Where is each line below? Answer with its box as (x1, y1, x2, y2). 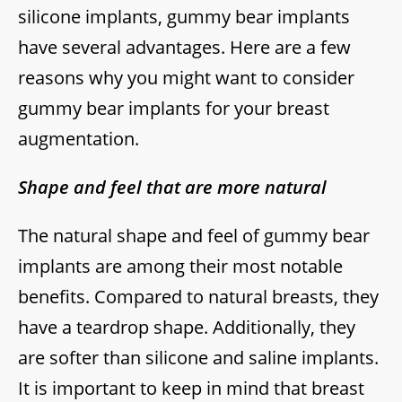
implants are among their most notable (18, 254, 343, 279)
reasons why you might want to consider (18, 66, 354, 91)
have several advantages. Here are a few (18, 35, 351, 60)
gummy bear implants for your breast (18, 96, 329, 121)
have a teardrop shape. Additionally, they (18, 315, 355, 340)
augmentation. (18, 127, 144, 152)
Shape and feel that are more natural (18, 175, 327, 200)
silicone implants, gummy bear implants (18, 4, 350, 30)
